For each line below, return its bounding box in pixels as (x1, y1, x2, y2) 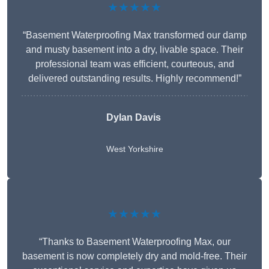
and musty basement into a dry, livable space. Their (26, 44, 243, 55)
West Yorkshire (106, 144, 163, 154)
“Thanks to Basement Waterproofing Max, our (38, 237, 231, 247)
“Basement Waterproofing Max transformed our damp (22, 30, 247, 41)
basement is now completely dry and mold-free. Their (22, 251, 247, 262)
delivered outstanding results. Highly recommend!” (28, 73, 241, 84)
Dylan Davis (106, 112, 161, 123)
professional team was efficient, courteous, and (35, 59, 234, 70)
